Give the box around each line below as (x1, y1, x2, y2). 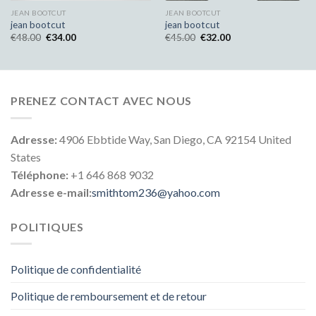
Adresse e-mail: (11, 185, 92, 199)
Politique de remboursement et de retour (11, 289, 207, 303)
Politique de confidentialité (11, 262, 141, 276)
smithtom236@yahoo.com (92, 185, 220, 199)
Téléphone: (11, 167, 68, 181)
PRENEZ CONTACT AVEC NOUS (11, 94, 193, 108)
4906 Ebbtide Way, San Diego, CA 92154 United (57, 132, 291, 146)
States (11, 150, 41, 164)
